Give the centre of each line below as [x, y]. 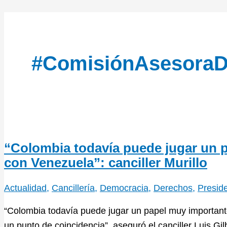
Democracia [124, 188]
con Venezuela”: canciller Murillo [106, 162]
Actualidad [25, 188]
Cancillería [73, 188]
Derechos [173, 188]
